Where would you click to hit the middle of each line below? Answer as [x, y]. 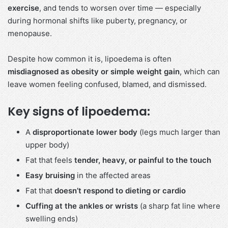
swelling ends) [52, 218]
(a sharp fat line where [179, 206]
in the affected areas [113, 175]
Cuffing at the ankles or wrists [82, 206]
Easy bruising [50, 175]
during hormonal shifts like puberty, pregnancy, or [97, 21]
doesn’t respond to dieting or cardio [120, 190]
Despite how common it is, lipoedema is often [90, 59]
